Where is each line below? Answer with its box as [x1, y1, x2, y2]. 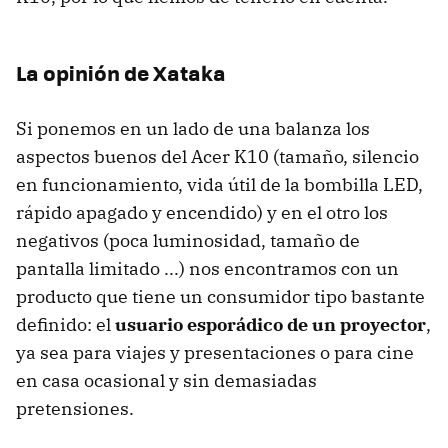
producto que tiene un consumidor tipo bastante [16, 284, 425, 308]
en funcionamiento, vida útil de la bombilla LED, [16, 172, 423, 196]
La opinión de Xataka [16, 56, 226, 88]
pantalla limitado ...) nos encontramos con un [16, 256, 399, 280]
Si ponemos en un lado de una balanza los [16, 116, 370, 140]
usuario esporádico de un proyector [115, 312, 426, 336]
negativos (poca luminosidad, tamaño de [16, 228, 360, 252]
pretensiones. [16, 396, 134, 420]
